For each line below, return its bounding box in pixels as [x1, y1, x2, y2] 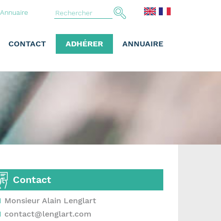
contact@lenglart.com [4, 209, 91, 219]
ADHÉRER [65, 39, 103, 48]
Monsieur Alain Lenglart [4, 196, 96, 205]
